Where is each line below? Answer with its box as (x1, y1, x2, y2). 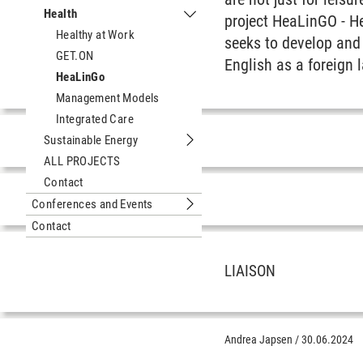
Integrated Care (56, 112, 134, 126)
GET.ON (56, 49, 94, 63)
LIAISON (224, 263, 276, 280)
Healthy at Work (56, 28, 135, 42)
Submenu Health (190, 15, 267, 29)
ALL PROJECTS (44, 154, 121, 169)
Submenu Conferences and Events (190, 205, 351, 220)
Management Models (56, 91, 160, 105)
